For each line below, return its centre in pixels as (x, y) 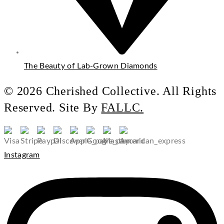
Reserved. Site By (53, 107)
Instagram (22, 155)
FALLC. (122, 107)
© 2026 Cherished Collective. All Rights (110, 91)
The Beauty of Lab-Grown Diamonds (91, 66)
